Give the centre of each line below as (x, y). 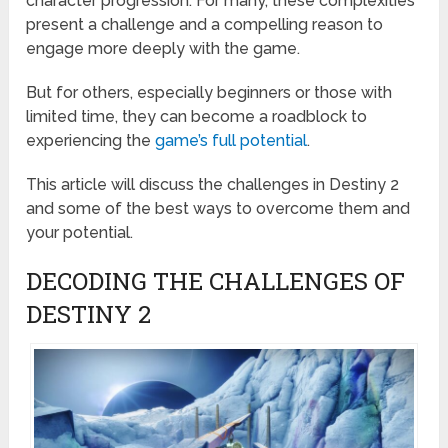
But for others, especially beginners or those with (209, 93)
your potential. (80, 233)
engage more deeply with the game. (163, 49)
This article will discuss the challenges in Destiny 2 (213, 185)
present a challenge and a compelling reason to (205, 25)
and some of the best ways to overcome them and (218, 209)
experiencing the (91, 141)
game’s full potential (231, 141)
